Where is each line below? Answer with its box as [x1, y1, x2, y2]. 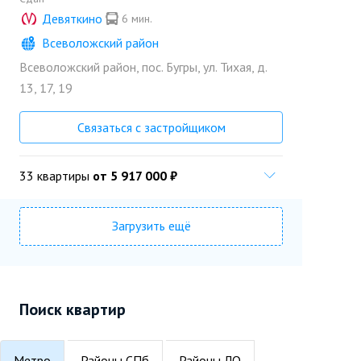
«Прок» [68, 68, 101, 81]
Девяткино [42, 10, 102, 27]
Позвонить [193, 77, 243, 89]
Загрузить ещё [111, 218, 191, 234]
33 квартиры [19, 168, 89, 184]
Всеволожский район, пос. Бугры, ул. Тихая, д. [19, 59, 267, 75]
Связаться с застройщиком [77, 119, 226, 135]
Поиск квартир [19, 299, 126, 320]
